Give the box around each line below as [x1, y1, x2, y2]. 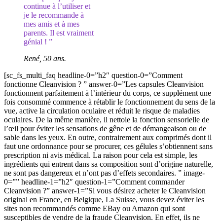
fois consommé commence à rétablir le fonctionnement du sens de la [4, 98, 215, 106]
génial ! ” [24, 37, 52, 46]
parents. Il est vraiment [24, 29, 94, 37]
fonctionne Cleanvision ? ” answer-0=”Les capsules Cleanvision [4, 80, 204, 88]
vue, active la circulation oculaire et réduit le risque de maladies [4, 107, 200, 115]
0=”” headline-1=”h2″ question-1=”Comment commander [4, 178, 184, 186]
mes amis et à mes [24, 20, 79, 28]
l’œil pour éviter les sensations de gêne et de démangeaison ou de [4, 124, 206, 133]
